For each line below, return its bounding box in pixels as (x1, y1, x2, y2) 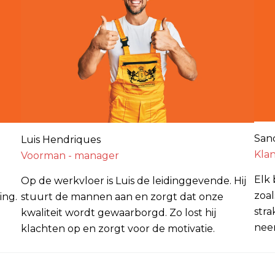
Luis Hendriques (21, 133, 101, 145)
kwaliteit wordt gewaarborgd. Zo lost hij (21, 206, 216, 219)
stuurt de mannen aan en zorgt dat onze (21, 190, 223, 203)
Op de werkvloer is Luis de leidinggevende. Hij (21, 174, 246, 187)
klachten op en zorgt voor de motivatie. (21, 222, 215, 234)
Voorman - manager (21, 149, 119, 161)
